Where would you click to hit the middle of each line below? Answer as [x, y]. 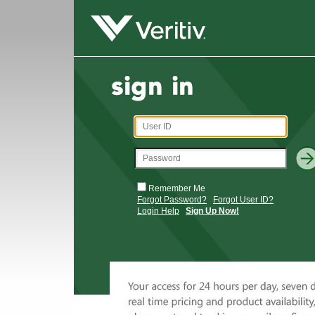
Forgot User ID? [243, 200]
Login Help [158, 211]
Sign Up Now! [212, 211]
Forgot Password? [172, 200]
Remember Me [177, 188]
